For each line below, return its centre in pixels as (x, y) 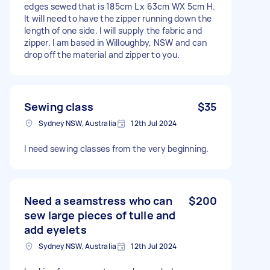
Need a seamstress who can (98, 200)
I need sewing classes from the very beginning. (117, 148)
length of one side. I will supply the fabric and (113, 30)
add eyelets (55, 229)
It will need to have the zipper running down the (118, 18)
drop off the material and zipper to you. (102, 54)
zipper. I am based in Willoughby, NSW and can (116, 42)
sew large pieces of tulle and (100, 215)
